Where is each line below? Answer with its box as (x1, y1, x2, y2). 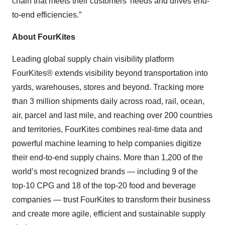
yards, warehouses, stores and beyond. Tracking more (12, 83, 204, 91)
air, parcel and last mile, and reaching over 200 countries (12, 111, 212, 120)
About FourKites (12, 33, 75, 41)
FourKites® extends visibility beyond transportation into (12, 69, 208, 77)
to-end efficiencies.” (12, 11, 81, 19)
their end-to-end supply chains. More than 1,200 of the (12, 153, 203, 162)
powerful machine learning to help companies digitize (12, 139, 201, 148)
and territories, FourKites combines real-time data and (12, 125, 202, 134)
